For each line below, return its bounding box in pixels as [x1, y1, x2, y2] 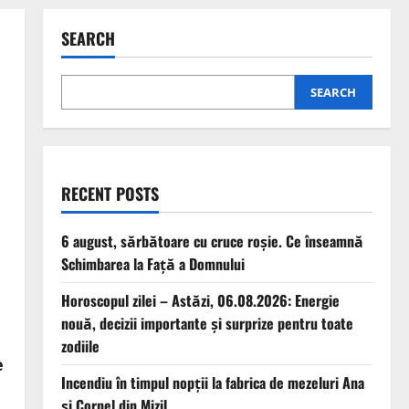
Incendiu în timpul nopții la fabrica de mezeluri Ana [60, 372, 364, 394]
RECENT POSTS [60, 182, 159, 206]
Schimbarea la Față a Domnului [60, 253, 245, 276]
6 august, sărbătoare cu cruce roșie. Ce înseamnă [60, 230, 363, 253]
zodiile [60, 335, 100, 358]
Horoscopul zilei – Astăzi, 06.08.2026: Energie [60, 289, 340, 312]
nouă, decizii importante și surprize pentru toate [60, 312, 353, 335]
